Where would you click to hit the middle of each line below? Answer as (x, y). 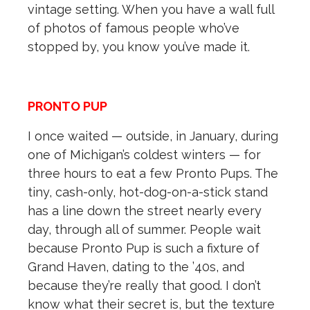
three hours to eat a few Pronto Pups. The (153, 174)
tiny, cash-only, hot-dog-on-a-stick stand (148, 192)
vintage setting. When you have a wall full (151, 10)
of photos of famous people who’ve (134, 28)
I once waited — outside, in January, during (153, 136)
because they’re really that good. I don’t (144, 286)
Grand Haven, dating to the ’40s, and (136, 267)
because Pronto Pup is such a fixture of (144, 248)
